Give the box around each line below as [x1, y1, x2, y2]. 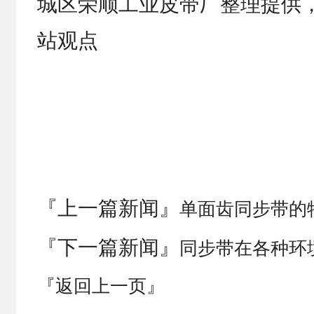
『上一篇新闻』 [36, 197, 179, 219]
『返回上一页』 [36, 276, 165, 296]
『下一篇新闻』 [36, 236, 179, 259]
